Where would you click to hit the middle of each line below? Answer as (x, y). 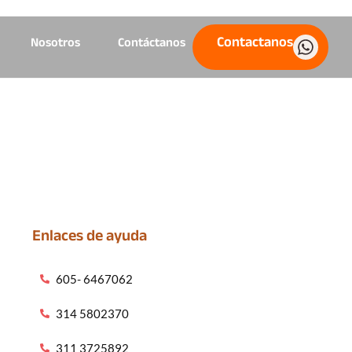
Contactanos (255, 42)
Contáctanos (152, 42)
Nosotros (56, 42)
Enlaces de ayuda (90, 235)
